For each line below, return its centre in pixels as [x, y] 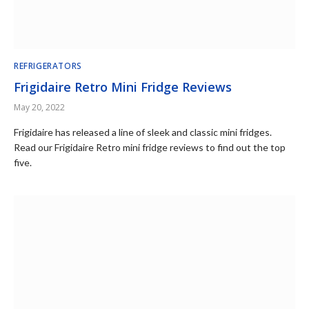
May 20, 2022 [39, 107]
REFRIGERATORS [48, 66]
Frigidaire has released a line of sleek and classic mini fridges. [143, 132]
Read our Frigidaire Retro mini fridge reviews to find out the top [150, 147]
